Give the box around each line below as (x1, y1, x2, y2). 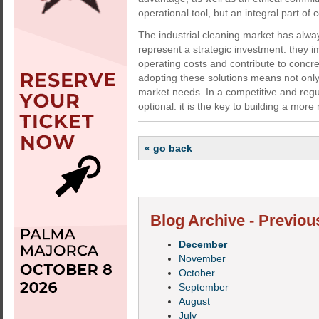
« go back (145, 142, 192, 154)
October (179, 267, 215, 278)
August (179, 296, 210, 307)
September (179, 281, 229, 293)
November (179, 253, 226, 264)
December (179, 239, 227, 250)
